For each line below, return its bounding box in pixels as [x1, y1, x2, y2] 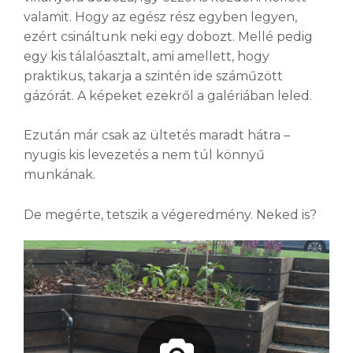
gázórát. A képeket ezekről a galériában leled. [24, 87, 312, 103]
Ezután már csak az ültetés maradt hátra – [24, 128, 290, 143]
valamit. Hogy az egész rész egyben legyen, [24, 9, 297, 24]
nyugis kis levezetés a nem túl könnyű [24, 147, 265, 163]
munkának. [24, 167, 95, 183]
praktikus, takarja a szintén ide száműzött [24, 68, 283, 84]
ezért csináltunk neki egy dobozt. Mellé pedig [24, 28, 313, 44]
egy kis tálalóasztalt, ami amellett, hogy [24, 48, 269, 64]
